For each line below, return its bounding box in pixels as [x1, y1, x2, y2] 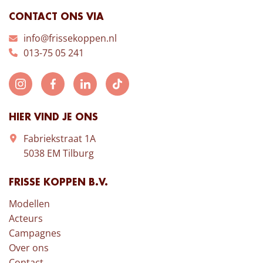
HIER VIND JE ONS [9, 112, 98, 123]
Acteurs [9, 211, 43, 225]
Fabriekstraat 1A [23, 131, 96, 145]
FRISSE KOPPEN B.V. [9, 177, 108, 188]
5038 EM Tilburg [23, 146, 94, 160]
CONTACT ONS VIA [9, 12, 104, 22]
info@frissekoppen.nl [23, 31, 117, 45]
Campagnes [9, 226, 61, 240]
